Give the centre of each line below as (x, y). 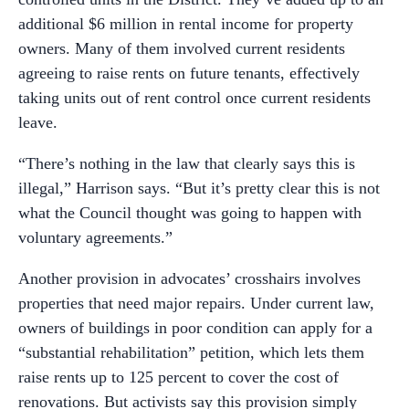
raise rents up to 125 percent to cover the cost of (178, 378)
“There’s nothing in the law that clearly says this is (187, 164)
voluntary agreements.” (95, 238)
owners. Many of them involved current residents (182, 49)
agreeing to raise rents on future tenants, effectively (189, 73)
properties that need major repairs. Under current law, (196, 304)
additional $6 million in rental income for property (186, 24)
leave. (38, 123)
